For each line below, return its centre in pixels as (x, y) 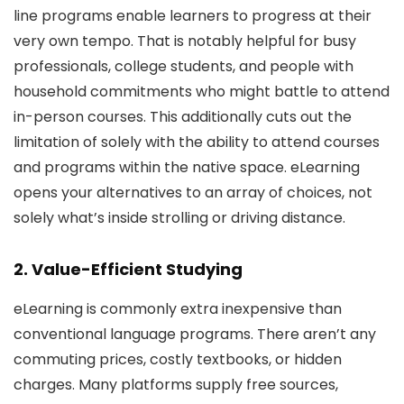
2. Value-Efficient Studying (128, 269)
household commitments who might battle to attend (202, 92)
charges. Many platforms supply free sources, (176, 385)
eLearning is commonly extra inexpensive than (178, 309)
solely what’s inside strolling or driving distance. (179, 218)
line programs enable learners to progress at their (193, 16)
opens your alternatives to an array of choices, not (193, 193)
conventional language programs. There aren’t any (195, 334)
